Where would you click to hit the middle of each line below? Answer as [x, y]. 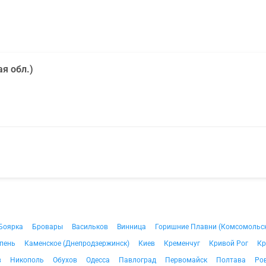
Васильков [90, 227]
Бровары [47, 227]
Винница [132, 227]
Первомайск [186, 260]
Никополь [27, 260]
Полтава [231, 260]
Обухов [65, 260]
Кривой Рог [229, 243]
